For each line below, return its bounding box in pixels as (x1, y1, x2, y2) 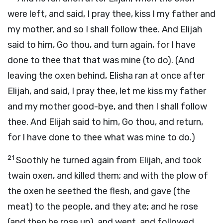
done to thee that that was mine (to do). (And (7, 55, 195, 66)
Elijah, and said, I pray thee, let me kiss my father (7, 86, 206, 97)
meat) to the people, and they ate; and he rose (7, 201, 198, 212)
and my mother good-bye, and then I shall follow (7, 101, 207, 112)
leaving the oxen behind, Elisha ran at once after (7, 70, 205, 81)
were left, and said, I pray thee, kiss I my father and (7, 8, 216, 19)
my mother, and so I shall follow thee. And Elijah (7, 24, 202, 35)
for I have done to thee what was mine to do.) (7, 132, 195, 143)
